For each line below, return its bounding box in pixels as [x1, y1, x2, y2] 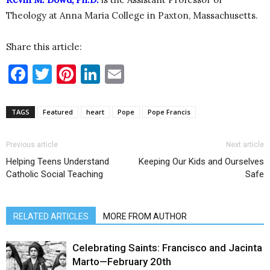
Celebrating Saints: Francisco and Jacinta [72, 242, 262, 254]
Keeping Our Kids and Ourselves [139, 156, 264, 168]
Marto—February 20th [72, 256, 171, 268]
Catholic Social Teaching [6, 169, 103, 180]
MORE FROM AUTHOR [103, 212, 187, 222]
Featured [43, 107, 73, 117]
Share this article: [6, 41, 82, 53]
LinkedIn [100, 61, 178, 87]
